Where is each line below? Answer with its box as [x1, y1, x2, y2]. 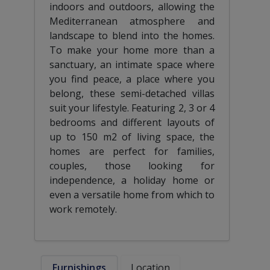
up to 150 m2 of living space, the [49, 130, 215, 143]
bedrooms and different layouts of [49, 115, 215, 129]
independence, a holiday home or [49, 173, 215, 187]
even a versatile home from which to [49, 187, 215, 201]
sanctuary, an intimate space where [49, 57, 215, 71]
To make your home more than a [49, 43, 215, 57]
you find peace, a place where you [49, 72, 215, 86]
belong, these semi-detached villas [49, 86, 215, 100]
